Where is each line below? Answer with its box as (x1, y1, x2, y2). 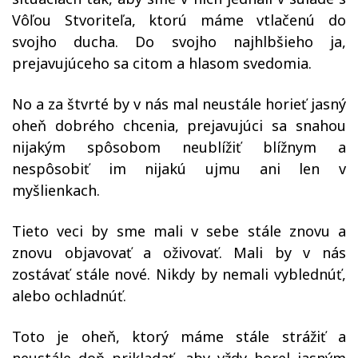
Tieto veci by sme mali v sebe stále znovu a (12, 221, 346, 241)
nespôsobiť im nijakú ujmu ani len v (12, 159, 346, 178)
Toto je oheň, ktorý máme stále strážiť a (12, 327, 346, 346)
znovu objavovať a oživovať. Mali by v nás (12, 243, 346, 262)
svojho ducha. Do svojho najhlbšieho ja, (12, 32, 346, 51)
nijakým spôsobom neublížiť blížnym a (12, 137, 346, 157)
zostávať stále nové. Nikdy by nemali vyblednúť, (12, 265, 346, 284)
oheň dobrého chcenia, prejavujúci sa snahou (12, 116, 346, 135)
